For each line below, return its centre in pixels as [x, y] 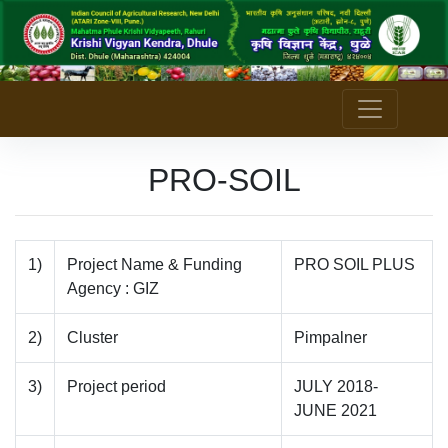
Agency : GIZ [113, 288]
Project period [116, 386]
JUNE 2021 [335, 410]
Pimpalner [330, 337]
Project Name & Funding [154, 264]
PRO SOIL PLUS [354, 264]
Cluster [92, 337]
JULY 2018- [336, 386]
